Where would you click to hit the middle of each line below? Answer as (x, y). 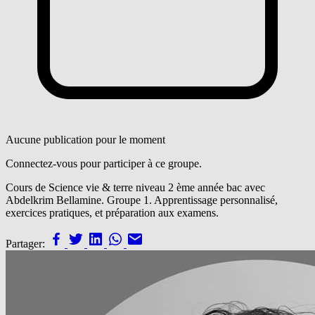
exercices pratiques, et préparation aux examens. (112, 212)
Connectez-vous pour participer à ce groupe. (104, 163)
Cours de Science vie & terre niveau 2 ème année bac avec (135, 187)
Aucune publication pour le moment (85, 139)
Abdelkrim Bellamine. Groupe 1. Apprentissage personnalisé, (142, 200)
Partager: (25, 243)
